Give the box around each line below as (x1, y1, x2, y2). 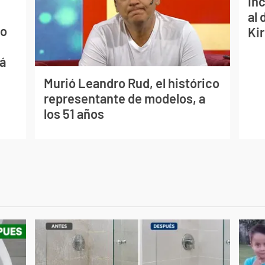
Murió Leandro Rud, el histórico (43, 75, 219, 91)
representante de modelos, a (43, 91, 205, 106)
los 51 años (43, 106, 104, 122)
